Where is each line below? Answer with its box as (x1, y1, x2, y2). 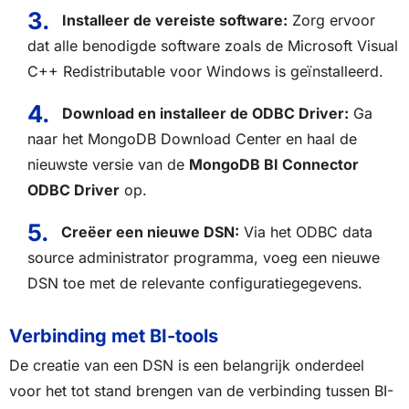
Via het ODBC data (238, 223, 372, 242)
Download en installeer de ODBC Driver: (61, 104, 349, 123)
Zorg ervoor (287, 11, 375, 30)
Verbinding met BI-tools (9, 325, 218, 348)
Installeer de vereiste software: (61, 11, 288, 30)
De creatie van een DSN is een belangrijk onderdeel (9, 356, 364, 375)
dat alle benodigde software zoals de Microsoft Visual (27, 37, 398, 56)
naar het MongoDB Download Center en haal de (27, 130, 357, 149)
